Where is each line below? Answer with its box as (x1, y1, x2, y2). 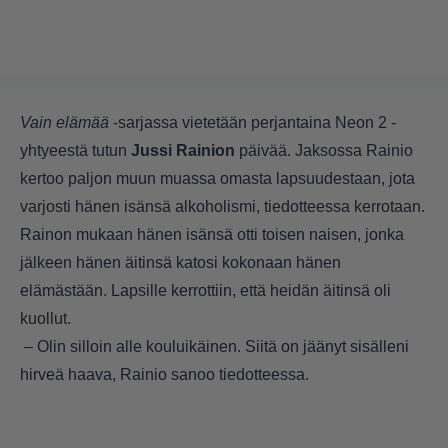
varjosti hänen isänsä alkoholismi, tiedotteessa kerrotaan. (20, 198, 425, 216)
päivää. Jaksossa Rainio (235, 142, 413, 160)
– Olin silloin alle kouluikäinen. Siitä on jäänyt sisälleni (20, 338, 409, 356)
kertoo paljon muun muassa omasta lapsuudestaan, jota (20, 170, 415, 188)
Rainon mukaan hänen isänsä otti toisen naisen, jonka (20, 226, 404, 244)
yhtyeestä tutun (20, 142, 131, 160)
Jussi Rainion (131, 142, 235, 160)
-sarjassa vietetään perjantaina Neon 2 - (109, 114, 396, 132)
